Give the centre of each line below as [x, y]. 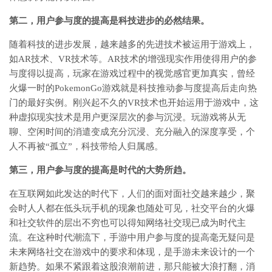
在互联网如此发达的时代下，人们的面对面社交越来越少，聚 [132, 194]
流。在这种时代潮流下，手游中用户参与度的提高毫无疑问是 [132, 238]
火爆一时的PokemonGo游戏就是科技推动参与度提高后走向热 [133, 88]
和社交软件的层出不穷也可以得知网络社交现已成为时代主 [127, 223]
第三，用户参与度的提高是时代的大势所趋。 [100, 170]
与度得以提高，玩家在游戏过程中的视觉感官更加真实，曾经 [132, 74]
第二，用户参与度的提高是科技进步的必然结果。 [109, 21]
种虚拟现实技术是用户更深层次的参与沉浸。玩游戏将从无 [127, 117]
